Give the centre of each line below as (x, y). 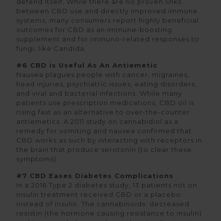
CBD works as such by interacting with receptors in (109, 140)
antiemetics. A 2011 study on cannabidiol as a (97, 121)
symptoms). (37, 159)
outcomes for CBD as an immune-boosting (94, 30)
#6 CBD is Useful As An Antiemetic (87, 65)
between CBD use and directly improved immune (107, 11)
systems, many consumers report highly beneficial (108, 20)
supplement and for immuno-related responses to (108, 39)
